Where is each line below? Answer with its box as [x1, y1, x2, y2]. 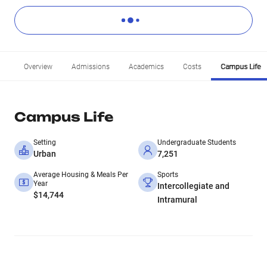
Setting [33, 138, 56, 147]
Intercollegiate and [157, 181, 229, 191]
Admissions [72, 63, 110, 71]
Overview [24, 63, 52, 71]
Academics [129, 63, 164, 71]
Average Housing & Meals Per [33, 170, 128, 179]
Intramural [157, 195, 197, 204]
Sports [157, 170, 178, 179]
